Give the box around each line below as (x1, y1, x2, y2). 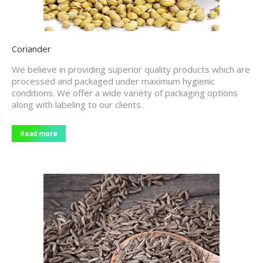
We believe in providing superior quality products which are (12, 63, 250, 75)
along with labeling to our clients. (12, 99, 143, 110)
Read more (20, 130, 58, 138)
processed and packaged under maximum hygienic (12, 75, 215, 87)
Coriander (12, 43, 51, 55)
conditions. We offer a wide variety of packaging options (12, 87, 238, 99)
